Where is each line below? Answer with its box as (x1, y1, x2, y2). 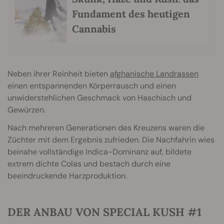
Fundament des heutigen (72, 7, 190, 20)
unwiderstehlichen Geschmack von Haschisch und (7, 92, 191, 103)
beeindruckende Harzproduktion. (7, 170, 127, 181)
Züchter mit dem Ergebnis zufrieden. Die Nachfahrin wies (7, 134, 214, 145)
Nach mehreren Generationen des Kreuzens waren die (7, 122, 204, 133)
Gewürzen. (7, 104, 45, 115)
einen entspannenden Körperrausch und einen (7, 80, 176, 91)
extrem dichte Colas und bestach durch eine (7, 158, 170, 169)
